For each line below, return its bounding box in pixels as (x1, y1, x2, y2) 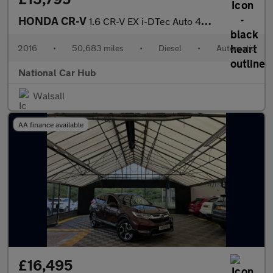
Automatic (216, 43, 255, 53)
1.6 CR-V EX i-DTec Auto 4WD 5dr (89, 15, 201, 27)
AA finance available (18, 120, 83, 129)
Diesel (158, 43, 182, 53)
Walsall (33, 90, 65, 101)
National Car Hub (18, 66, 96, 78)
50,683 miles (72, 43, 124, 53)
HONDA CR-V (18, 14, 89, 27)
